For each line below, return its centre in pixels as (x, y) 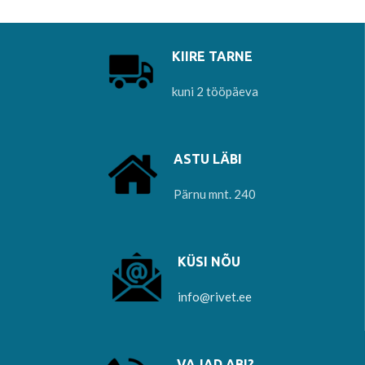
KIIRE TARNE (212, 56)
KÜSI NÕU (209, 262)
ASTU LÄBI (208, 159)
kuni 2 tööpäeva (215, 91)
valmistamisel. (98, 10)
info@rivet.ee (215, 297)
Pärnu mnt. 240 (215, 194)
